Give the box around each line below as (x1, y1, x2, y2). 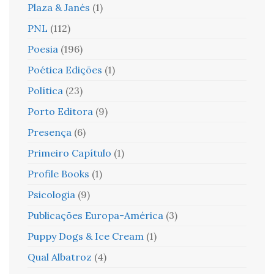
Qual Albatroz (28, 251, 92, 263)
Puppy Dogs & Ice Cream (28, 230, 144, 242)
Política (28, 84, 63, 97)
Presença (28, 126, 72, 138)
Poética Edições (28, 64, 102, 76)
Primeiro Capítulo (28, 147, 111, 159)
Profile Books (28, 168, 89, 180)
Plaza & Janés (28, 1, 90, 13)
